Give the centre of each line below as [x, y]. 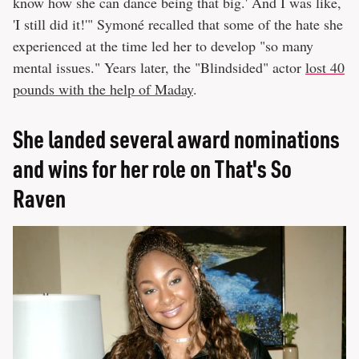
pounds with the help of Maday [103, 89]
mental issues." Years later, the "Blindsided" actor [159, 67]
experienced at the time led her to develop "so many [163, 45]
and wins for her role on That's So [152, 168]
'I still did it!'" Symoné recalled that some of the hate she [178, 24]
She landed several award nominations [176, 138]
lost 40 [325, 67]
